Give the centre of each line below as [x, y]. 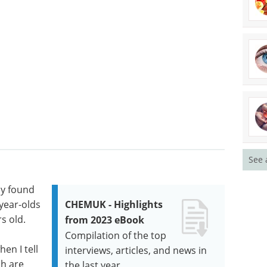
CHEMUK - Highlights [114, 204]
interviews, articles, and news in [136, 250]
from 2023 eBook [105, 220]
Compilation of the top [116, 235]
